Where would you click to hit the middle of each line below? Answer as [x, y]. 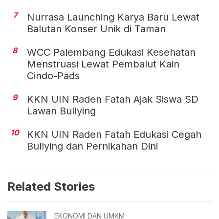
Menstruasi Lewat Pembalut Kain [103, 64]
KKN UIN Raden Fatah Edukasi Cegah [114, 135]
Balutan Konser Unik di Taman [96, 29]
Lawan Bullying [61, 111]
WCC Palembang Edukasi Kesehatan [111, 53]
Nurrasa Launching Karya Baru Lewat [113, 17]
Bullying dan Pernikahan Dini [92, 146]
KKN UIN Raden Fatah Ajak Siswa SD [113, 99]
